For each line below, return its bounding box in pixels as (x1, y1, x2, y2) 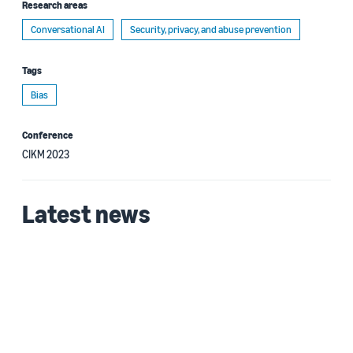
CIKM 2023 (22, 147, 69, 161)
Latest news (22, 199, 150, 229)
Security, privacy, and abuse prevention (130, 23, 292, 35)
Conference (22, 128, 73, 141)
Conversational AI (31, 23, 105, 35)
